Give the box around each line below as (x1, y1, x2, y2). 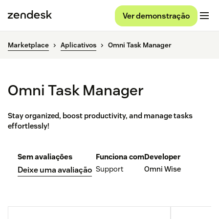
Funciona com (96, 152, 144, 162)
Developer (144, 152, 180, 162)
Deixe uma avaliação (18, 165, 92, 175)
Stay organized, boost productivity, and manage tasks (8, 111, 193, 121)
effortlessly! (8, 121, 49, 131)
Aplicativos (61, 41, 96, 50)
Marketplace (8, 41, 49, 50)
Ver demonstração (123, 10, 190, 21)
